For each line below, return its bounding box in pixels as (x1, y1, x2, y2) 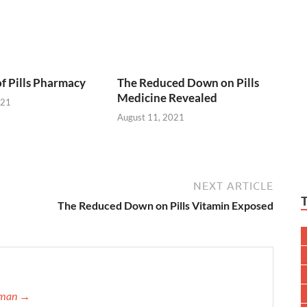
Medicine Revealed (117, 90, 218, 105)
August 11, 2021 (117, 112, 185, 123)
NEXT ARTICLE (193, 180, 273, 193)
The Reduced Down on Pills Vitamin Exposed (58, 199, 273, 212)
